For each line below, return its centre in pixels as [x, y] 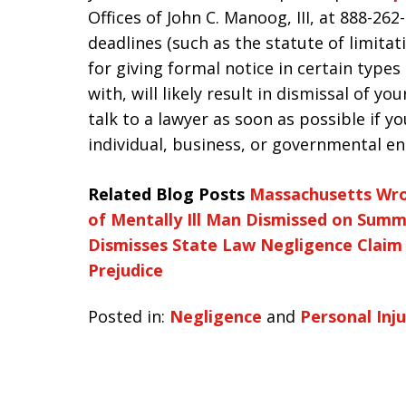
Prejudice [126, 270]
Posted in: [126, 316]
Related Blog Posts [166, 194]
